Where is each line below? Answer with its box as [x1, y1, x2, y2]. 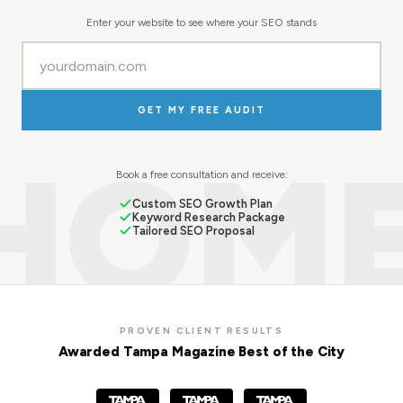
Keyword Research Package [131, 210, 285, 224]
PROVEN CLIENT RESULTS [119, 325, 284, 336]
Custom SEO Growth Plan [131, 197, 273, 210]
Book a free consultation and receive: [115, 168, 288, 181]
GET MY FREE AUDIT [138, 104, 265, 116]
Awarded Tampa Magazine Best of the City [58, 344, 345, 360]
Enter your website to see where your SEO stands [86, 16, 317, 29]
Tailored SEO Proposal [131, 224, 255, 237]
